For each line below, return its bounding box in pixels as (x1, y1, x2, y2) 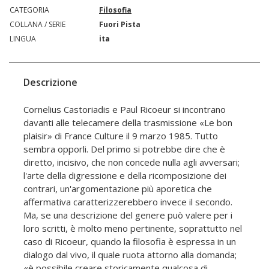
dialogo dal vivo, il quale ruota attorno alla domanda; (23, 248, 237, 261)
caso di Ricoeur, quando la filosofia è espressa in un (23, 235, 236, 247)
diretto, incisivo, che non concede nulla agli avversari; (23, 156, 240, 168)
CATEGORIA (10, 4, 49, 15)
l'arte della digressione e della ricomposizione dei (23, 169, 226, 181)
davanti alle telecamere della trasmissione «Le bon (23, 116, 232, 128)
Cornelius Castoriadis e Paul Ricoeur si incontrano (23, 103, 226, 115)
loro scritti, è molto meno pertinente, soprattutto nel (23, 222, 242, 234)
